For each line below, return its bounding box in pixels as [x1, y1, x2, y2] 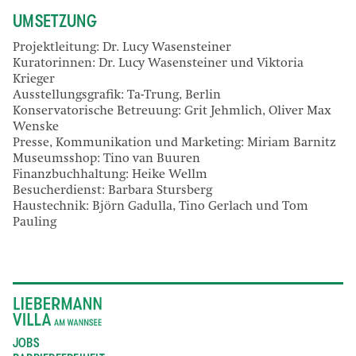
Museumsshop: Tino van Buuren [13, 153, 200, 166]
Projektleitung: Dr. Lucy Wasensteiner [13, 41, 231, 55]
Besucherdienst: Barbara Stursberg [13, 184, 212, 198]
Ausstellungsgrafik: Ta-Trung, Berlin [13, 89, 221, 103]
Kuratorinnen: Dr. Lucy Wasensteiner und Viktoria [13, 57, 304, 71]
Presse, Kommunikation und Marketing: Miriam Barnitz [13, 137, 336, 150]
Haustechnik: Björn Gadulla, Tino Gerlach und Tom [13, 200, 308, 214]
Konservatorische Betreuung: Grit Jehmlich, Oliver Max [13, 105, 331, 118]
